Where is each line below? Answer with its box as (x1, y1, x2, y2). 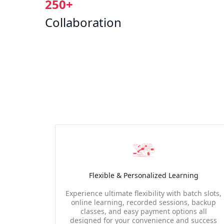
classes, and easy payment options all (80, 206, 207, 216)
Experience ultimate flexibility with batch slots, (65, 188, 222, 198)
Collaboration (45, 14, 121, 30)
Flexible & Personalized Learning (88, 170, 198, 180)
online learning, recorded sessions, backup (71, 197, 216, 207)
